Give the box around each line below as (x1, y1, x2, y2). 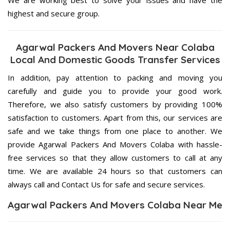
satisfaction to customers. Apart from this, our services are (8, 112, 222, 123)
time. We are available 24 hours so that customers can (8, 165, 222, 176)
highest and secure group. (8, 8, 100, 18)
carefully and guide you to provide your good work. (8, 85, 222, 96)
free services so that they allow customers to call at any (8, 152, 222, 163)
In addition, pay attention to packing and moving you (8, 72, 222, 83)
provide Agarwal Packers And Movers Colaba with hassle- (8, 139, 222, 149)
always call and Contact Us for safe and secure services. (8, 179, 205, 189)
